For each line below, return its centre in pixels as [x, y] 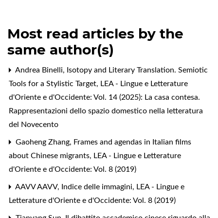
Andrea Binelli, [40, 70]
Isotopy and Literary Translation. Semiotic [137, 70]
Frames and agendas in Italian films [132, 142]
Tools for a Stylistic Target [54, 83]
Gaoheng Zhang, [44, 142]
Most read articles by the [95, 33]
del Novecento [34, 124]
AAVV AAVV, [37, 187]
